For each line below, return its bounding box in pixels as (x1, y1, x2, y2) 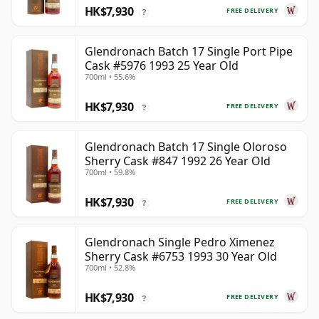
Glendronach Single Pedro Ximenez (85, 234, 275, 251)
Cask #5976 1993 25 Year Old (85, 58, 239, 74)
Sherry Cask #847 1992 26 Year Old (85, 153, 271, 169)
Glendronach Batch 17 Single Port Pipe (85, 43, 293, 60)
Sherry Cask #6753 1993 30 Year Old (85, 249, 277, 265)
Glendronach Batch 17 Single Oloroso (85, 139, 287, 155)
